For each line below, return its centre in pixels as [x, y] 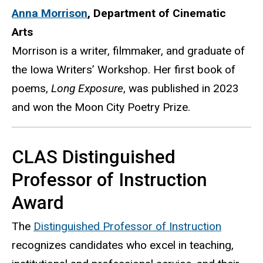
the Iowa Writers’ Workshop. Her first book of [124, 70]
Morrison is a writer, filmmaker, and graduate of [128, 51]
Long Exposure [87, 89]
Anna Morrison [50, 14]
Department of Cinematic [160, 14]
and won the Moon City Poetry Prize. [101, 107]
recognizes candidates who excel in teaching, [123, 245]
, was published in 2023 [181, 89]
